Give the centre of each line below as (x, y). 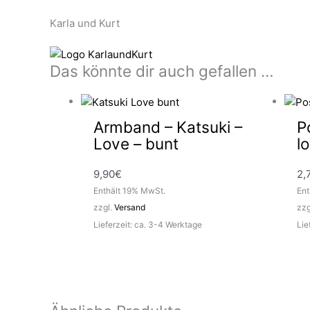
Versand (130, 208)
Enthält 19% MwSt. (129, 191)
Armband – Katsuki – (168, 127)
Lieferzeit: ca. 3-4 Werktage (148, 225)
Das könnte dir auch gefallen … (162, 71)
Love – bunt (136, 144)
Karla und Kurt (85, 24)
